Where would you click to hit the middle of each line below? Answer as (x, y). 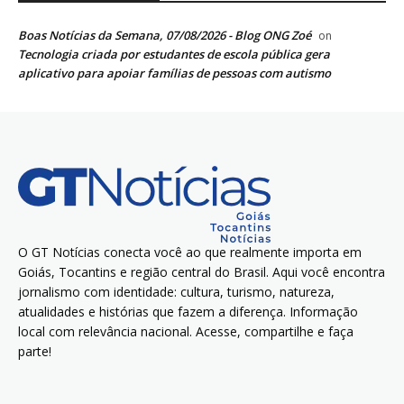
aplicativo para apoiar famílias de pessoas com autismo (174, 73)
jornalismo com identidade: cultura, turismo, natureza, (176, 292)
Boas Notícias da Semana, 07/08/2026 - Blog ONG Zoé (165, 36)
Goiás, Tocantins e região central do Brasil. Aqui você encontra (202, 272)
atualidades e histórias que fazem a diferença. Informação (188, 312)
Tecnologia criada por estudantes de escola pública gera (174, 55)
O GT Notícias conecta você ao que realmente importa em (190, 252)
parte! (35, 352)
